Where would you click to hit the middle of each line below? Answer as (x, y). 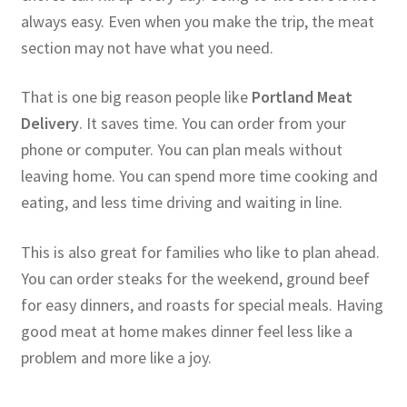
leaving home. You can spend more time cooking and (199, 176)
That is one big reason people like (136, 97)
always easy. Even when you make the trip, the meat (197, 21)
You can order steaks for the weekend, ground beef (195, 278)
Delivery (50, 124)
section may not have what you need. (147, 47)
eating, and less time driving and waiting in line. (181, 203)
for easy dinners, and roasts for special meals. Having (202, 304)
